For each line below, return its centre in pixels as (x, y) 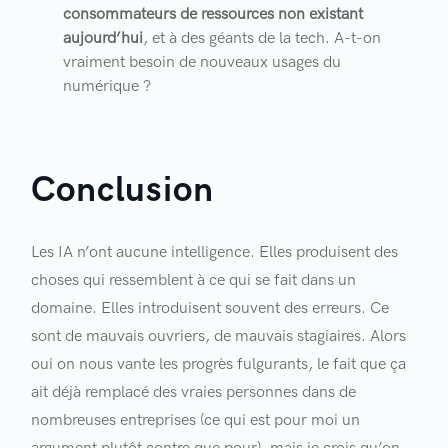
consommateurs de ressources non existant (213, 14)
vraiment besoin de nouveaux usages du (202, 62)
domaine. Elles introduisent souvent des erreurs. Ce (210, 308)
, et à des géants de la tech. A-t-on (262, 38)
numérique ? (107, 86)
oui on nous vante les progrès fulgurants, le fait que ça (219, 364)
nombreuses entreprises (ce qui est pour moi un (196, 420)
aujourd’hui (103, 38)
